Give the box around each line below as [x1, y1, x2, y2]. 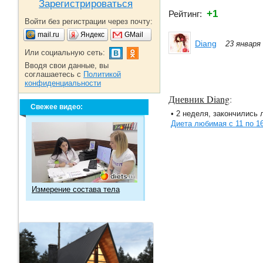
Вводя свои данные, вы [25, 61, 109, 70]
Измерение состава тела [32, 184, 120, 194]
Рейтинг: [168, 9, 207, 19]
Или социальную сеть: [25, 48, 105, 57]
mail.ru [38, 31, 59, 39]
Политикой [83, 70, 121, 79]
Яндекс [80, 31, 104, 39]
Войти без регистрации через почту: [25, 17, 153, 26]
